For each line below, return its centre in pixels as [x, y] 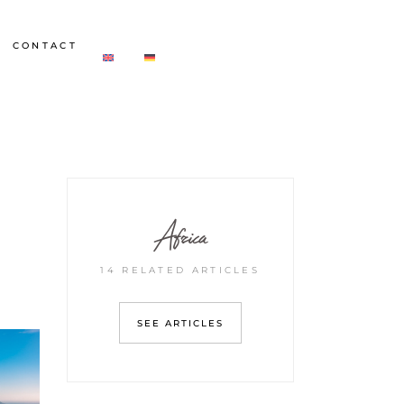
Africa [180, 236]
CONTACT [45, 45]
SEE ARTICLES [180, 323]
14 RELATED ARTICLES [180, 270]
